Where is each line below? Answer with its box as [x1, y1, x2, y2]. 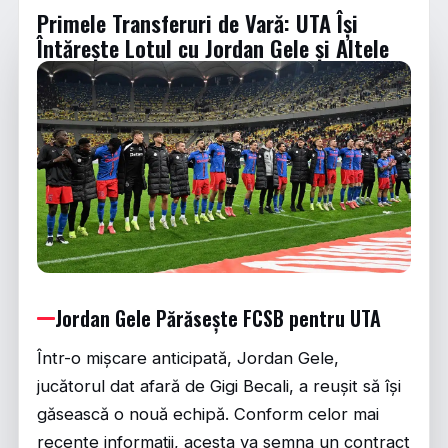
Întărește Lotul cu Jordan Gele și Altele [37, 31, 389, 65]
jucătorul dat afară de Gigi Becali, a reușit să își [37, 376, 401, 397]
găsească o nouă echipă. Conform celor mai [37, 404, 379, 425]
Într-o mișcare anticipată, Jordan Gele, [37, 348, 339, 369]
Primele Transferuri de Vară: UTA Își [37, 6, 358, 40]
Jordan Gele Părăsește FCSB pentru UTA [55, 303, 381, 334]
